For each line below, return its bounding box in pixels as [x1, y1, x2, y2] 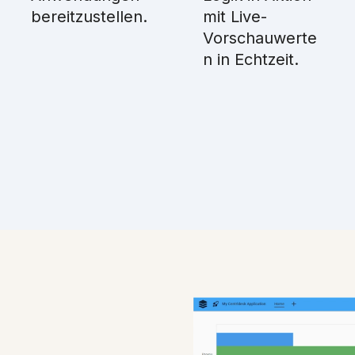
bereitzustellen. [30, 7, 147, 26]
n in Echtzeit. [202, 50, 299, 69]
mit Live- [202, 7, 267, 26]
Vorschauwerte [202, 29, 317, 48]
